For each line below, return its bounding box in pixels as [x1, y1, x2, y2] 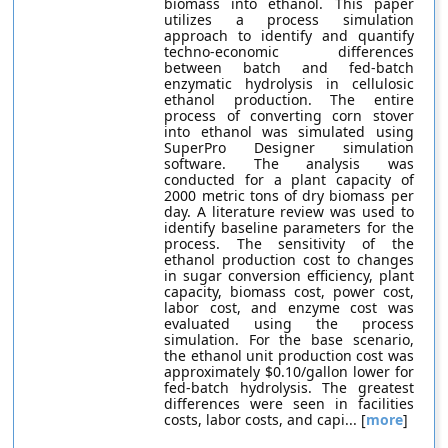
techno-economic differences [164, 42, 414, 61]
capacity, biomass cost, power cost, [164, 282, 414, 301]
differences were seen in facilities [164, 394, 414, 413]
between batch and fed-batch [164, 58, 414, 77]
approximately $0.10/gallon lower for [164, 362, 414, 381]
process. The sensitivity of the [164, 234, 414, 253]
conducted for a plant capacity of [164, 170, 414, 189]
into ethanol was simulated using [164, 122, 414, 141]
